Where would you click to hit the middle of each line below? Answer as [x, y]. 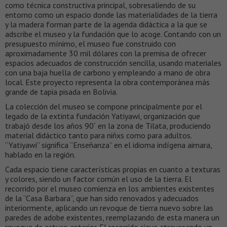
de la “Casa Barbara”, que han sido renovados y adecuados [102, 198]
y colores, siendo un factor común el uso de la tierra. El [98, 179]
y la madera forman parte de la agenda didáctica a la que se [106, 25]
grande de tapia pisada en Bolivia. [61, 92]
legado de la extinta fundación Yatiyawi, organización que [103, 116]
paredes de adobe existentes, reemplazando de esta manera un [112, 218]
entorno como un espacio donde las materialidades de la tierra [111, 15]
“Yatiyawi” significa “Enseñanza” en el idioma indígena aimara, [108, 145]
